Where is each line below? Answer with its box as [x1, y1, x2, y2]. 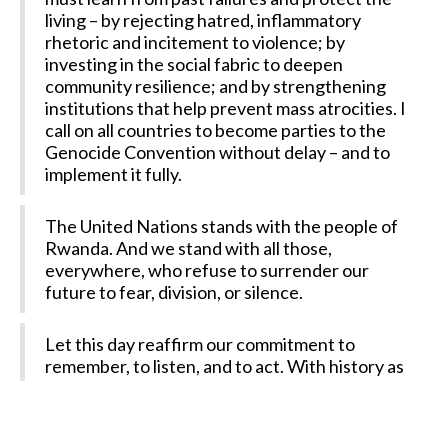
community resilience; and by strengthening [45, 75, 386, 97]
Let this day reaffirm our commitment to [45, 333, 355, 355]
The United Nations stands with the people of [45, 215, 398, 237]
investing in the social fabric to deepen [45, 53, 343, 75]
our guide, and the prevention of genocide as [45, 377, 391, 399]
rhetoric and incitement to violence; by [45, 31, 345, 53]
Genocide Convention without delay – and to [45, 141, 390, 163]
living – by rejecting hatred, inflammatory [45, 9, 361, 31]
